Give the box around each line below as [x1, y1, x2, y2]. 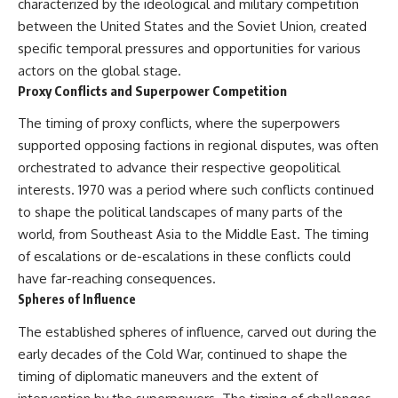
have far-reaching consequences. [18, 270, 216, 288]
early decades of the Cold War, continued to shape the [18, 345, 347, 362]
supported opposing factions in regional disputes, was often [18, 137, 378, 155]
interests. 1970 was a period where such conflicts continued [18, 181, 374, 199]
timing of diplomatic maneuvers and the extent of [18, 367, 318, 385]
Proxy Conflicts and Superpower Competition [18, 82, 287, 99]
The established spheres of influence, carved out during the [18, 322, 377, 340]
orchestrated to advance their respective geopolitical [18, 159, 340, 177]
